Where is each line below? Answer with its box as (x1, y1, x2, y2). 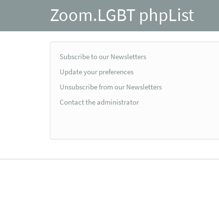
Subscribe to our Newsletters (60, 52, 146, 62)
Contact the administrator (60, 97, 139, 107)
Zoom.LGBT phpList (50, 3, 194, 26)
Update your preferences (60, 67, 133, 77)
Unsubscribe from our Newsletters (60, 82, 162, 92)
